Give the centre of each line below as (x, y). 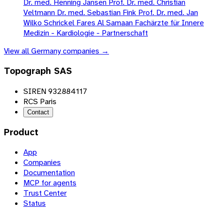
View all (18, 51)
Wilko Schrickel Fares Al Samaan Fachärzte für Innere (114, 23)
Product (21, 132)
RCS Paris (40, 101)
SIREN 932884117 (55, 91)
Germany (46, 51)
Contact (38, 112)
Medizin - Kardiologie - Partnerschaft (86, 33)
